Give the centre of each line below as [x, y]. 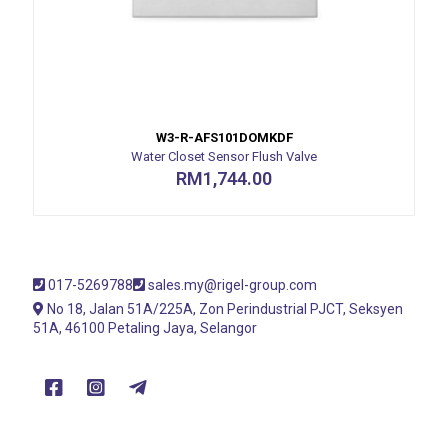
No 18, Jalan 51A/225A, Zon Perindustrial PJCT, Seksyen [223, 308]
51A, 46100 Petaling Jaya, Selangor [145, 327]
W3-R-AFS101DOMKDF [224, 137]
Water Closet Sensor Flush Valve [224, 156]
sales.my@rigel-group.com [232, 284]
